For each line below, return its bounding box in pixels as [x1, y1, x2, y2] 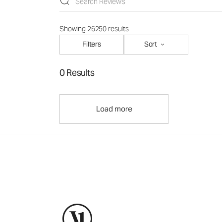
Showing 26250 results [59, 24, 129, 33]
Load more [96, 104, 132, 113]
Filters [82, 40, 101, 49]
